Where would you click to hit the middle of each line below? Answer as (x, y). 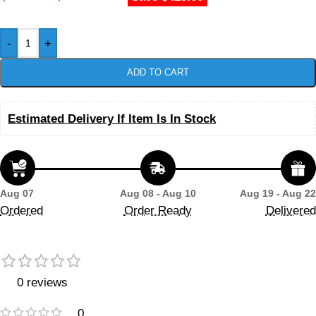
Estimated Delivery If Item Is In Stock (112, 119)
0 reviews (42, 283)
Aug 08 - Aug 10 (158, 194)
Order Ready (158, 211)
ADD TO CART (158, 73)
